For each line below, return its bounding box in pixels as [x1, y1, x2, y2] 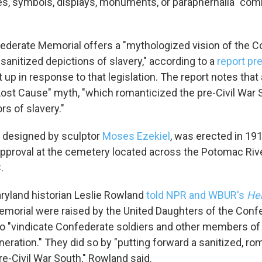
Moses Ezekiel [102, 130, 170, 142]
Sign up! [113, 3, 149, 17]
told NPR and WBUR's [146, 189, 247, 201]
